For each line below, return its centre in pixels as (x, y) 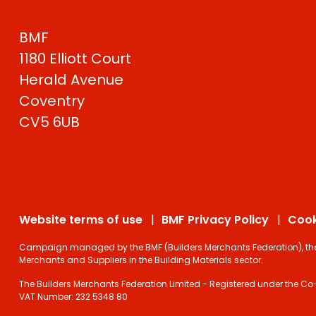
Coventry (52, 101)
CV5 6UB (49, 122)
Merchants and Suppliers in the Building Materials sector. (141, 260)
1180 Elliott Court (75, 58)
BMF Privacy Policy (215, 219)
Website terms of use (81, 219)
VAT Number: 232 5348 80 (73, 296)
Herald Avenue (71, 79)
